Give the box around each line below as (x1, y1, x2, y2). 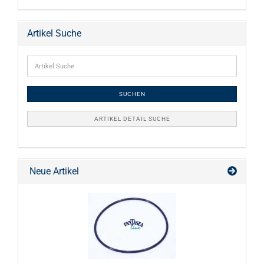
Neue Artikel (27, 166, 79, 177)
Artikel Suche (27, 28, 81, 39)
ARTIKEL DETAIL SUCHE (94, 115, 170, 122)
